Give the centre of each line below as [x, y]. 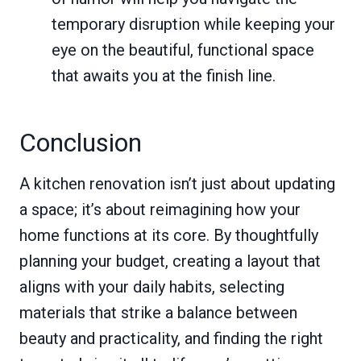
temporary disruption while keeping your [193, 25]
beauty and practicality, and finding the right [171, 339]
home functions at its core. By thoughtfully [169, 236]
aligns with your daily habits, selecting [152, 287]
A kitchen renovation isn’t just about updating [177, 184]
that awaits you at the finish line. [164, 76]
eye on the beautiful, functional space [183, 50]
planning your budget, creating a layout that [170, 261]
